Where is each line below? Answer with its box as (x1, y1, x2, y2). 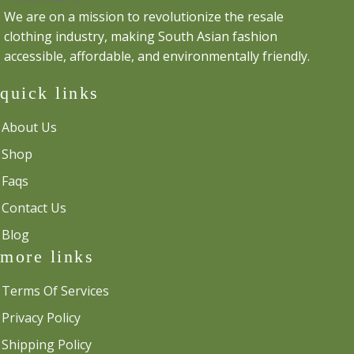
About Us (2, 119, 57, 137)
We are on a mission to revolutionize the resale (4, 8, 284, 26)
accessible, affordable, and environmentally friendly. (4, 47, 310, 66)
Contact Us (2, 199, 66, 217)
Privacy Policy (2, 309, 81, 327)
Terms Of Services (2, 282, 109, 300)
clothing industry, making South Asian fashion (4, 28, 277, 46)
